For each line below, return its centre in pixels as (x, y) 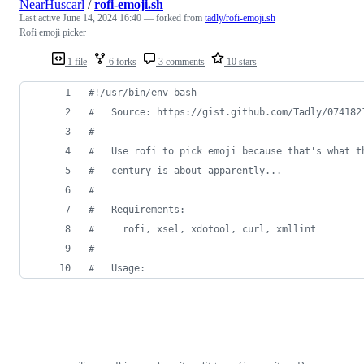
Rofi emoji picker (53, 32)
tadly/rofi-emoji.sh (240, 17)
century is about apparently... (188, 170)
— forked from (174, 17)
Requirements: (140, 209)
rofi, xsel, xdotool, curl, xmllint (205, 229)
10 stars (240, 61)
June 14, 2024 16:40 (102, 17)
